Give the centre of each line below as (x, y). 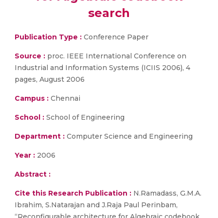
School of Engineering (84, 117)
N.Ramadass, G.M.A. (166, 193)
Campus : (32, 98)
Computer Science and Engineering (129, 136)
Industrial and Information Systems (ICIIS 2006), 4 (102, 68)
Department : (40, 136)
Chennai (64, 98)
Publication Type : (48, 37)
